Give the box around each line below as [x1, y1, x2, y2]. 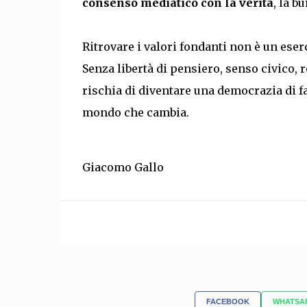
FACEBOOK [206, 297, 249, 306]
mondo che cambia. [82, 105, 189, 119]
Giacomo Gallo [82, 160, 164, 174]
